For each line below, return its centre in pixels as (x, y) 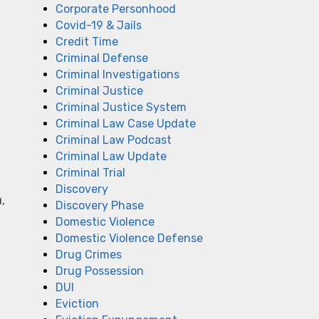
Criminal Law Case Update (126, 124)
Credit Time (87, 42)
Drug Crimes (89, 255)
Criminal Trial (90, 173)
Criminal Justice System (121, 107)
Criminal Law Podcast (114, 140)
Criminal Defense (102, 58)
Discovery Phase (100, 205)
